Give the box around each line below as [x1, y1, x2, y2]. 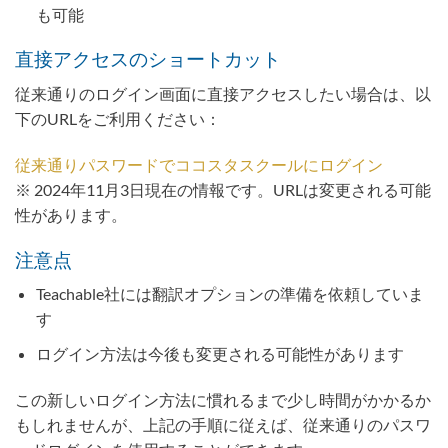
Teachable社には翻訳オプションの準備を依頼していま [35, 284, 424, 304]
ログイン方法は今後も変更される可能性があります [35, 343, 404, 363]
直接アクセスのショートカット [15, 47, 281, 71]
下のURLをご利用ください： [15, 109, 221, 129]
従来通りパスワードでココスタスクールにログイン [15, 154, 383, 174]
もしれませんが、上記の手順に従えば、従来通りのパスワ [15, 414, 431, 434]
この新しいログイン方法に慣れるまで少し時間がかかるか [15, 389, 431, 409]
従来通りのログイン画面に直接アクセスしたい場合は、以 [15, 84, 431, 104]
